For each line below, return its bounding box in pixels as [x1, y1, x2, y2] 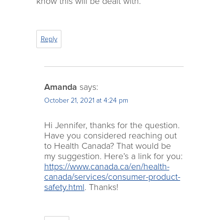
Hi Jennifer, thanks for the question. [44, 119, 180, 131]
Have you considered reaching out [44, 130, 177, 141]
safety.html [44, 181, 84, 192]
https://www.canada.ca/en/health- [44, 161, 169, 172]
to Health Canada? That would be [44, 140, 171, 151]
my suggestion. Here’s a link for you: [44, 150, 183, 162]
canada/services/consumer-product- [44, 171, 180, 182]
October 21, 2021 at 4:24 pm [44, 96, 128, 105]
